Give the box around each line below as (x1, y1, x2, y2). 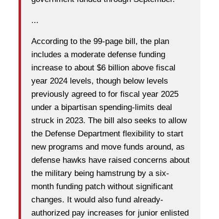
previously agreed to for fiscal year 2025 (31, 89, 178, 99)
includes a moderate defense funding (31, 50, 165, 60)
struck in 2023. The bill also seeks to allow (31, 116, 187, 126)
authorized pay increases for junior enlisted (31, 208, 189, 218)
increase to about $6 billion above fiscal (31, 63, 175, 73)
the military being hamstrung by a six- (31, 169, 169, 178)
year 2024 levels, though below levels (31, 76, 168, 86)
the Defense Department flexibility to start (31, 129, 183, 139)
